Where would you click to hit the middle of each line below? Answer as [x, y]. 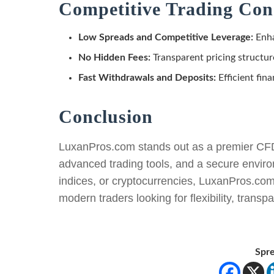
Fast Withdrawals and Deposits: [147, 77]
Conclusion [106, 116]
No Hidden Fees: [114, 57]
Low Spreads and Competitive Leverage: [166, 37]
